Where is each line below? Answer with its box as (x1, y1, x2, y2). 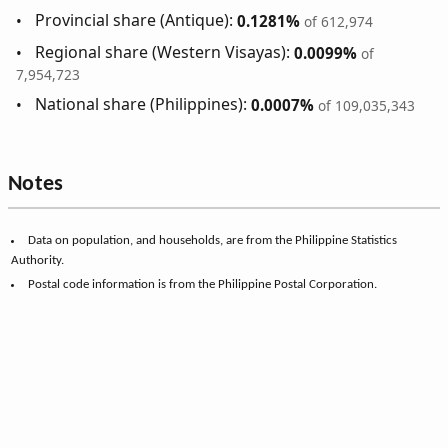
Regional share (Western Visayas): (35, 41, 295, 64)
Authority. (11, 254, 65, 268)
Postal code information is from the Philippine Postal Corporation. (27, 278, 377, 292)
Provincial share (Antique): (35, 9, 238, 32)
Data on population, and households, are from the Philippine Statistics (27, 234, 397, 248)
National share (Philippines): (35, 93, 252, 116)
